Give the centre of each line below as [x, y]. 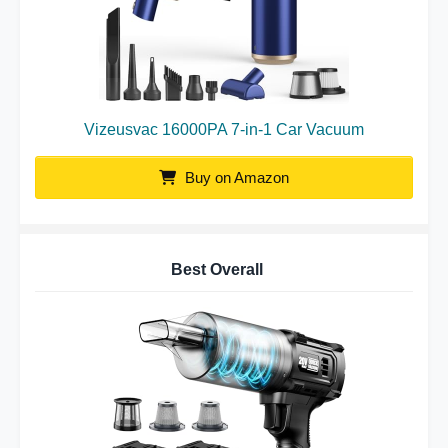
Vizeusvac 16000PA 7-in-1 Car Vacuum [224, 129]
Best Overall [216, 269]
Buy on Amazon [235, 177]
